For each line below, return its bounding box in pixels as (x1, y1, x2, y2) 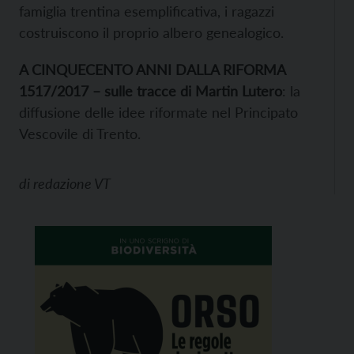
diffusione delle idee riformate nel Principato (19, 104, 298, 121)
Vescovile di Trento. (19, 125, 141, 142)
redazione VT (33, 175, 111, 192)
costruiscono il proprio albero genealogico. (19, 24, 284, 41)
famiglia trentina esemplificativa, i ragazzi (19, 2, 274, 20)
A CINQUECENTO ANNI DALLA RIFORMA (19, 61, 285, 78)
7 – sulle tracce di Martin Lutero (81, 82, 282, 100)
